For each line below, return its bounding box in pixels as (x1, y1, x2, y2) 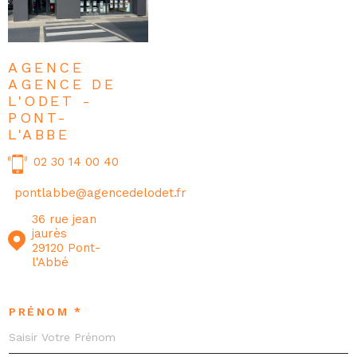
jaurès (31, 226, 67, 241)
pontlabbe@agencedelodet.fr (14, 186, 186, 201)
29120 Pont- (31, 241, 100, 256)
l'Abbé (31, 255, 69, 270)
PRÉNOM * (9, 305, 83, 319)
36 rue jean (31, 212, 96, 227)
